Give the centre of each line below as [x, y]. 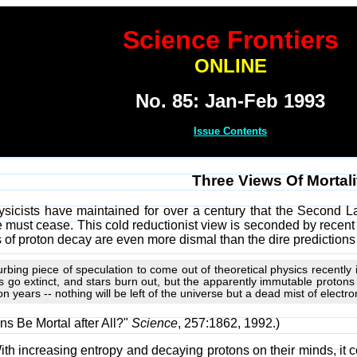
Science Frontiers [230, 40]
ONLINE [230, 66]
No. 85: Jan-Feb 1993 [230, 101]
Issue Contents [230, 131]
